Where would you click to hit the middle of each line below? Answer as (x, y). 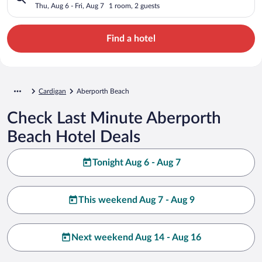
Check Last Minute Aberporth (114, 118)
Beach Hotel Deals (74, 137)
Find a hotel (131, 38)
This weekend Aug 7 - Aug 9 (136, 200)
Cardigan (52, 91)
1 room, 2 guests (134, 6)
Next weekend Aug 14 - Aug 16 (136, 237)
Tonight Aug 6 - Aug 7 (136, 162)
